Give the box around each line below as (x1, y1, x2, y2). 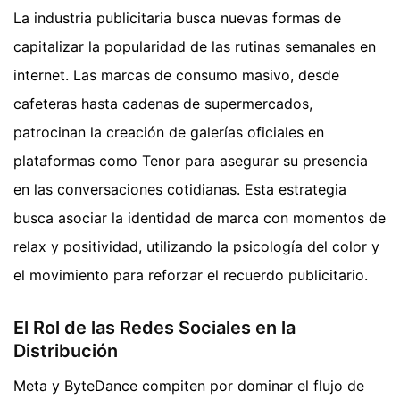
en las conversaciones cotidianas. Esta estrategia (13, 179, 346, 198)
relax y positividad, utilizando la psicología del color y (13, 237, 379, 255)
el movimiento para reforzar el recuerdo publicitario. (13, 265, 368, 284)
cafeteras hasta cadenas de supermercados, (13, 94, 312, 112)
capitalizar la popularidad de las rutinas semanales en (13, 37, 376, 55)
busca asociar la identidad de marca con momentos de (13, 208, 386, 227)
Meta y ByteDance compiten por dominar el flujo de (13, 376, 364, 395)
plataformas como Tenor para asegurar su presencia (13, 151, 368, 170)
